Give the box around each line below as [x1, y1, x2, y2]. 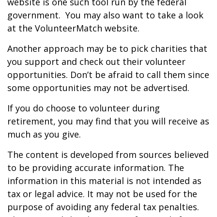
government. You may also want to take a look [7, 9, 203, 21]
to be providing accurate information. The [7, 162, 184, 173]
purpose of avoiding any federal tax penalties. [7, 201, 199, 213]
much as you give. [7, 128, 81, 140]
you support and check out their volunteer [7, 56, 186, 67]
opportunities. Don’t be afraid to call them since [7, 69, 209, 80]
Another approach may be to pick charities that [7, 43, 207, 54]
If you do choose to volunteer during [7, 102, 160, 114]
